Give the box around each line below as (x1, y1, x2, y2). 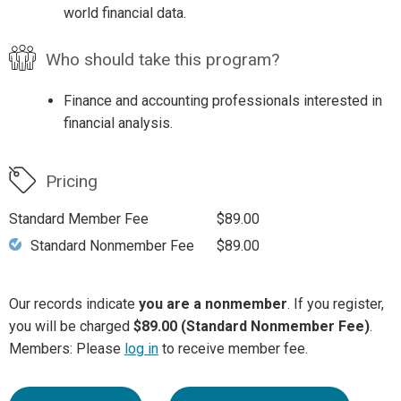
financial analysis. (63, 115, 173, 132)
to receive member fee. (158, 340, 308, 358)
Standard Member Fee (9, 210, 149, 228)
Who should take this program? (45, 49, 279, 71)
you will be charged (9, 318, 133, 336)
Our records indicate (9, 295, 139, 313)
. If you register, (287, 295, 384, 313)
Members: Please (9, 340, 124, 358)
